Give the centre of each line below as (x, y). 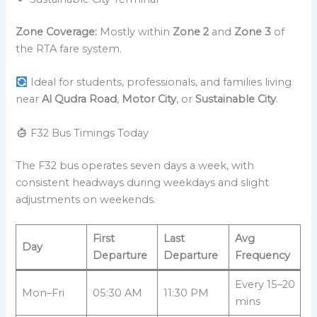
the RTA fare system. (69, 48)
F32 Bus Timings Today (88, 133)
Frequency (262, 255)
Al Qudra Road (80, 99)
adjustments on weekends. (86, 199)
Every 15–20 (265, 284)
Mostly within (135, 31)
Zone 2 (191, 31)
